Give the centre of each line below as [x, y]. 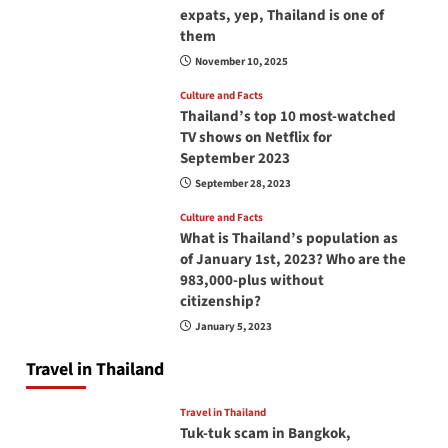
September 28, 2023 [242, 184]
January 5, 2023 [233, 327]
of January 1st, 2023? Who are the [292, 260]
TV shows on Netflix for [255, 138]
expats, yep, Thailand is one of [281, 16]
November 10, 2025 [241, 62]
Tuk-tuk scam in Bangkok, [265, 434]
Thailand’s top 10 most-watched [287, 117]
